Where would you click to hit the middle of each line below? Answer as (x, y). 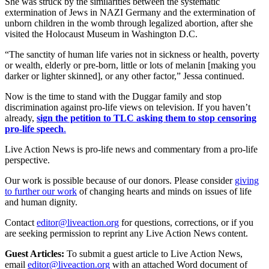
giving (247, 180)
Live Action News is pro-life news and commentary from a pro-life (131, 149)
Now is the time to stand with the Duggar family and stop (113, 96)
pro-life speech (34, 128)
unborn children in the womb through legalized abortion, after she (129, 23)
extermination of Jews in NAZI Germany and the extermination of (130, 12)
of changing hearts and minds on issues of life (165, 191)
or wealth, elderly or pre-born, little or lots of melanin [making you (130, 65)
